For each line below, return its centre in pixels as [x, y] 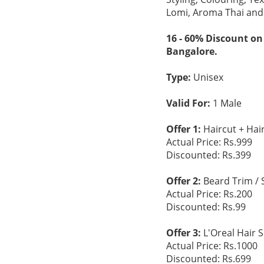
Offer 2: [184, 181]
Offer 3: [184, 233]
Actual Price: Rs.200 [209, 194]
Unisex [207, 77]
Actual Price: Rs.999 [209, 142]
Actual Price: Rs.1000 [212, 246]
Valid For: [188, 103]
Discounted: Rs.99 [206, 207]
